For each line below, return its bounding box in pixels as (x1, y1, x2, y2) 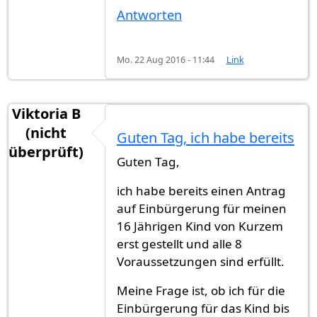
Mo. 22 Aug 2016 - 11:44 (117, 54, 214, 67)
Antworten (117, 6, 182, 24)
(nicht (25, 122, 67, 142)
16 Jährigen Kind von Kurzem (117, 217, 283, 234)
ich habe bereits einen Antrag (117, 182, 286, 199)
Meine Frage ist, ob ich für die (117, 282, 285, 299)
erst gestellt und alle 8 (117, 235, 242, 252)
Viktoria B (11, 103, 81, 123)
